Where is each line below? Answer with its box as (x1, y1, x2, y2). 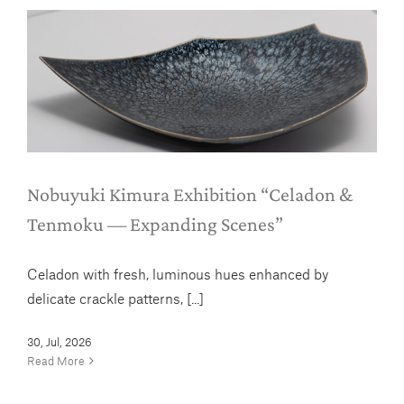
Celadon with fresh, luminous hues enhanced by (27, 264, 328, 282)
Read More (27, 353, 85, 368)
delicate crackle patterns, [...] (27, 289, 204, 307)
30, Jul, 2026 (27, 334, 92, 349)
